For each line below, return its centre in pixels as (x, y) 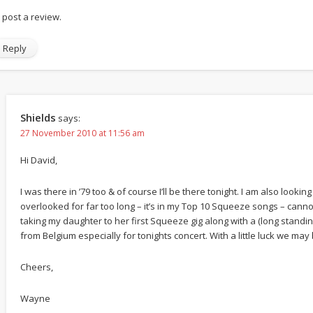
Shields (38, 118)
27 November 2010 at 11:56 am (82, 133)
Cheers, (36, 267)
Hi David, (38, 160)
